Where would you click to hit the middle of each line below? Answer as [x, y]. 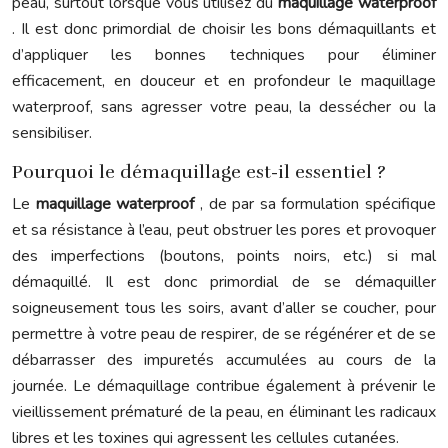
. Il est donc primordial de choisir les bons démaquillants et [224, 29]
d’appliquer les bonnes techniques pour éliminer [224, 55]
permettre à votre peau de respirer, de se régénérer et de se [224, 334]
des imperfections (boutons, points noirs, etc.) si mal [224, 256]
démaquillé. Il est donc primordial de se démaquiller [224, 282]
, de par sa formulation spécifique [317, 204]
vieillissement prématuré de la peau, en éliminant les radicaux [224, 412]
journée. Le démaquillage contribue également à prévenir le [224, 386]
